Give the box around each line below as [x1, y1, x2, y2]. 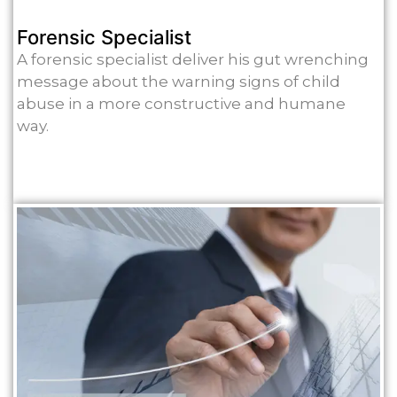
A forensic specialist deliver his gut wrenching [17, 51, 369, 69]
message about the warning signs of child [17, 73, 340, 91]
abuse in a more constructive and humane [17, 95, 346, 113]
